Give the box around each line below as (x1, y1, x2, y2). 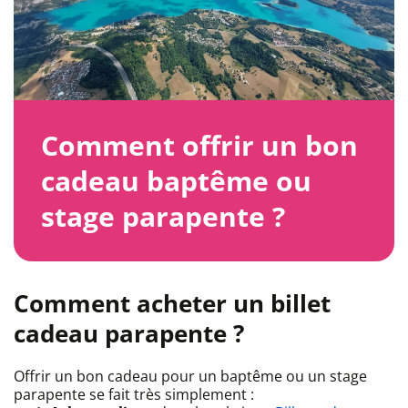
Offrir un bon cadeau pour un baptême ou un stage (14, 366, 367, 387)
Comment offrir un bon (41, 127, 358, 165)
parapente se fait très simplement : (14, 384, 254, 405)
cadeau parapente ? (14, 317, 244, 351)
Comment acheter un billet (14, 287, 331, 321)
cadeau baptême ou (41, 162, 311, 200)
